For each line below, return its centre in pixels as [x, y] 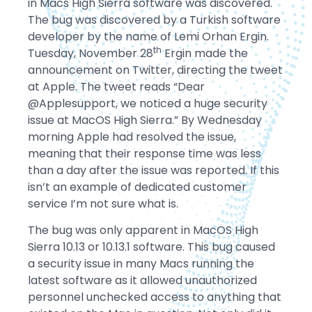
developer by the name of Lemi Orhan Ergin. [148, 36]
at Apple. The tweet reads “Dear [116, 86]
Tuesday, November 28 [91, 53]
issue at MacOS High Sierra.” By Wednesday [145, 120]
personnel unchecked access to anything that [155, 297]
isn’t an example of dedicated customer [137, 187]
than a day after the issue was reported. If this [154, 170]
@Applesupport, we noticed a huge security [148, 103]
